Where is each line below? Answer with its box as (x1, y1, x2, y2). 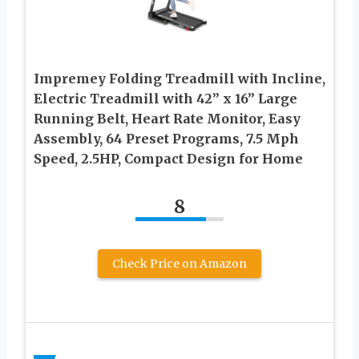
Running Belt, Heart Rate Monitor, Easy (34, 110, 301, 127)
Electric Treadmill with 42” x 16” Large (34, 90, 297, 107)
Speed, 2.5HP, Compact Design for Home (34, 150, 303, 167)
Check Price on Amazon (112, 256, 247, 271)
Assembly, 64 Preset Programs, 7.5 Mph (34, 130, 299, 147)
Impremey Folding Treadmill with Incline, (34, 70, 325, 87)
